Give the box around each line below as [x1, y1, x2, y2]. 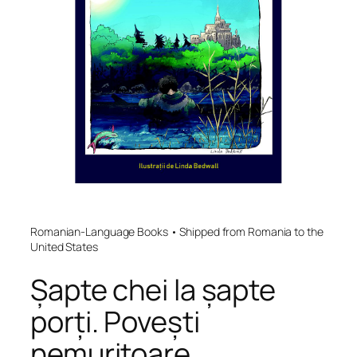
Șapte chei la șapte [30, 269, 277, 309]
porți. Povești [30, 301, 200, 341]
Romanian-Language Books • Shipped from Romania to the [30, 224, 324, 240]
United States [30, 239, 98, 255]
